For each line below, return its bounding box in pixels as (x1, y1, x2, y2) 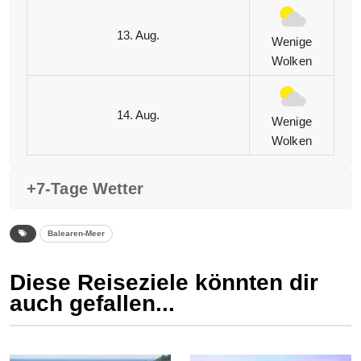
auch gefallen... (10, 291, 175, 317)
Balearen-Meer (48, 229, 105, 239)
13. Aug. (116, 28, 160, 43)
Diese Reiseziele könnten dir (10, 270, 318, 296)
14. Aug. (116, 108, 160, 122)
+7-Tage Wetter (27, 180, 144, 198)
